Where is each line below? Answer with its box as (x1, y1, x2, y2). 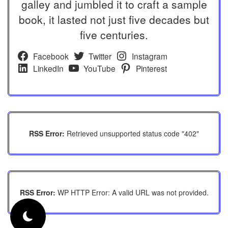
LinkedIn (33, 62, 64, 74)
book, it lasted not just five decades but (19, 11, 209, 27)
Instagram (131, 50, 167, 62)
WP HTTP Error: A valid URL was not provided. (55, 187, 209, 197)
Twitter (89, 50, 112, 62)
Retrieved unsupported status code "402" (65, 128, 199, 138)
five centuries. (80, 26, 148, 42)
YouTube (83, 62, 116, 74)
